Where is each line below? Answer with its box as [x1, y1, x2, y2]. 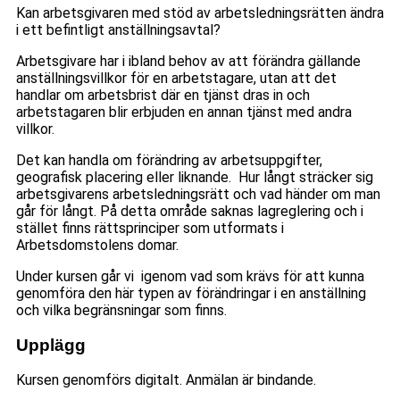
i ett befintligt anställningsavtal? [16, 21, 221, 38]
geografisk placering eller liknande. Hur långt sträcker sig [16, 169, 373, 186]
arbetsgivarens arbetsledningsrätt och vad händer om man [16, 186, 380, 203]
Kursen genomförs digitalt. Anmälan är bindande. [16, 371, 320, 389]
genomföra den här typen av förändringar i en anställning [16, 285, 366, 302]
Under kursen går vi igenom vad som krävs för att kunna [16, 268, 364, 285]
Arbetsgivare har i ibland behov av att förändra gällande [16, 53, 361, 70]
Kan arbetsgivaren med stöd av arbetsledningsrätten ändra [16, 4, 384, 21]
